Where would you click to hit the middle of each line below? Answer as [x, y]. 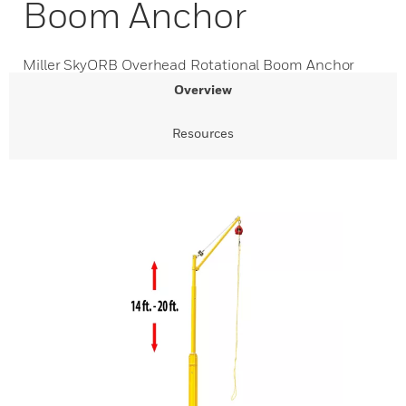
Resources [203, 133]
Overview [203, 89]
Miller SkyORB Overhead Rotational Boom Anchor [189, 64]
